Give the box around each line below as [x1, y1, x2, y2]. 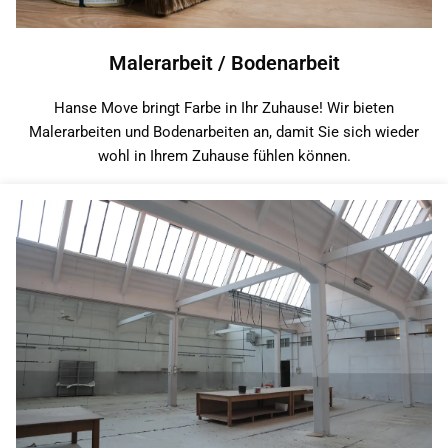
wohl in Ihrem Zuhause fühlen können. [97, 146, 351, 165]
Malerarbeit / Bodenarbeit [108, 50, 340, 75]
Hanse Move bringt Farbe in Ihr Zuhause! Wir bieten [54, 98, 394, 117]
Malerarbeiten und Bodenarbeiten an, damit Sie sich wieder [29, 122, 419, 141]
